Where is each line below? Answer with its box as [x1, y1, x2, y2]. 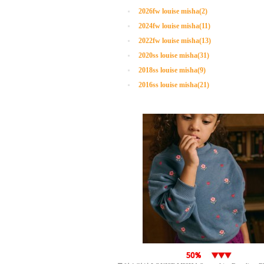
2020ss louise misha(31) [138, 51, 209, 60]
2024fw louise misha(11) [138, 22, 210, 30]
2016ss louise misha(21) [138, 81, 209, 89]
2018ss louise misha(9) [138, 66, 206, 74]
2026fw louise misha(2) [138, 7, 207, 15]
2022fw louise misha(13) [138, 37, 211, 45]
